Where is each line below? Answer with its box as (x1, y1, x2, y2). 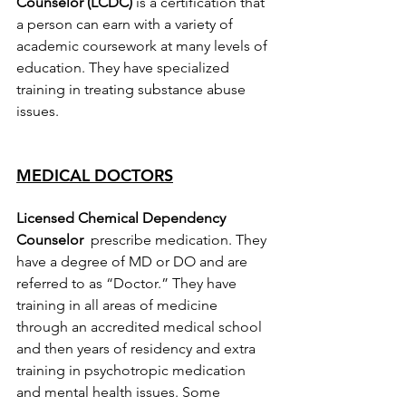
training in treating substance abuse (16, 81, 249, 99)
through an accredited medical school (16, 318, 266, 336)
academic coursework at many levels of (16, 37, 271, 55)
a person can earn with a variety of (16, 15, 237, 34)
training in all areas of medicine (16, 296, 221, 314)
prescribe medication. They (91, 231, 270, 249)
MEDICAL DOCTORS (16, 165, 173, 187)
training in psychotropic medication (16, 362, 249, 380)
